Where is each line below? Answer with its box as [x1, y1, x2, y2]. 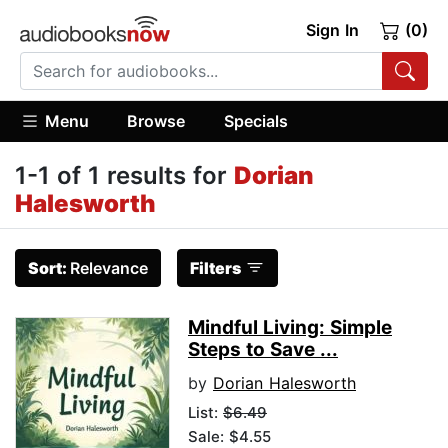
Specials [223, 110, 288, 131]
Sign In [305, 20, 359, 40]
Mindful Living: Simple [188, 316, 392, 340]
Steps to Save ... [188, 338, 338, 362]
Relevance [70, 258, 148, 279]
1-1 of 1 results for [15, 161, 234, 191]
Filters [190, 258, 241, 279]
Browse [127, 110, 186, 131]
